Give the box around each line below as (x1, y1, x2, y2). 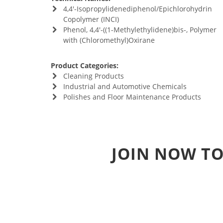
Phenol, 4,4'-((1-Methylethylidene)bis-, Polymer (63, 25, 217, 34)
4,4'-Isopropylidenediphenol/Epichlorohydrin (63, 4, 212, 13)
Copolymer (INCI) (63, 14, 119, 24)
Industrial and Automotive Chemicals (63, 82, 187, 91)
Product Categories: (51, 61, 118, 70)
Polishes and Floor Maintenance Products (63, 92, 201, 102)
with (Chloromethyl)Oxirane (63, 35, 155, 45)
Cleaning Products (63, 71, 124, 81)
